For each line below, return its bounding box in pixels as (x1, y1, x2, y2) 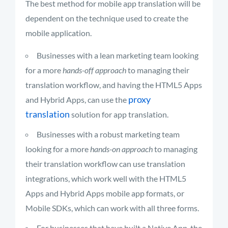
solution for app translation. (70, 109, 168, 120)
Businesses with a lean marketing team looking (37, 50, 198, 61)
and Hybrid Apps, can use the (25, 95, 128, 105)
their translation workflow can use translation (25, 159, 185, 169)
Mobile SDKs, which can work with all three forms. (25, 203, 199, 213)
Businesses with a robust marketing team (37, 129, 180, 139)
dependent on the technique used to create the (25, 13, 188, 23)
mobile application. (25, 28, 92, 38)
